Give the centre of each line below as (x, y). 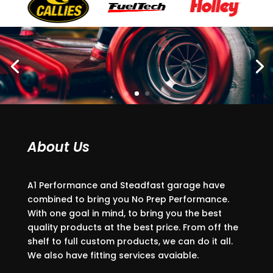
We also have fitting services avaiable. (113, 255)
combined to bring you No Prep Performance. (128, 199)
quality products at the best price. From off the (133, 227)
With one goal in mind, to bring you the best (124, 213)
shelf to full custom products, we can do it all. (130, 241)
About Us (58, 147)
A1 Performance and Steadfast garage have (126, 185)
